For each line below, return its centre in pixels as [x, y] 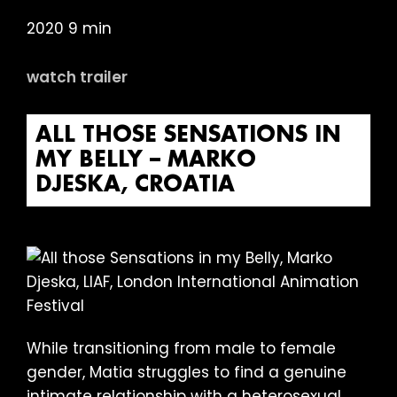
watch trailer [77, 78]
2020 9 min [69, 29]
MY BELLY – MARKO [146, 161]
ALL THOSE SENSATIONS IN [188, 136]
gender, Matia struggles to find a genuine [187, 372]
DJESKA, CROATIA [135, 186]
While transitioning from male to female [181, 348]
